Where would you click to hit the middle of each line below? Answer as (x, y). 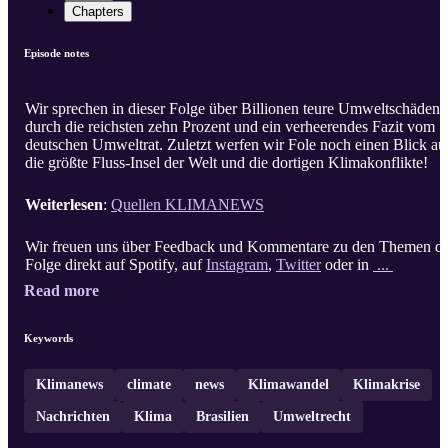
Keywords (48, 338)
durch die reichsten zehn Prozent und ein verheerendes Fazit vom (230, 127)
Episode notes (56, 53)
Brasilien (222, 417)
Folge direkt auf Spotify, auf (115, 265)
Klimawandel (288, 385)
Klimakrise (386, 385)
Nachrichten (73, 417)
